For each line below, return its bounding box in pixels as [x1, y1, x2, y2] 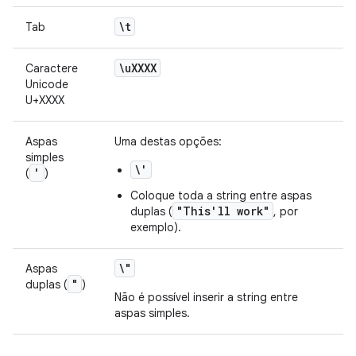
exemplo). [130, 220, 181, 234]
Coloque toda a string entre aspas [130, 188, 311, 203]
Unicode [25, 77, 68, 91]
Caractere [25, 61, 78, 75]
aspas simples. [114, 306, 190, 320]
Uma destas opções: [114, 134, 222, 149]
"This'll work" [176, 203, 269, 219]
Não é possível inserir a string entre [114, 290, 298, 304]
